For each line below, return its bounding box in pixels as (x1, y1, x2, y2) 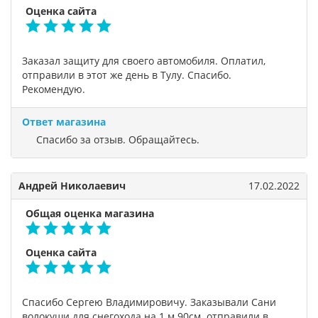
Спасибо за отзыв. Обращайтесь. (36, 133, 199, 146)
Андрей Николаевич (18, 179, 126, 192)
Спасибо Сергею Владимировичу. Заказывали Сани (22, 295, 276, 309)
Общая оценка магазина (26, 207, 154, 220)
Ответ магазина (22, 115, 106, 128)
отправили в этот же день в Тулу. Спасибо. (22, 68, 231, 82)
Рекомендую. (22, 82, 85, 96)
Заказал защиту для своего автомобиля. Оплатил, (22, 54, 265, 67)
